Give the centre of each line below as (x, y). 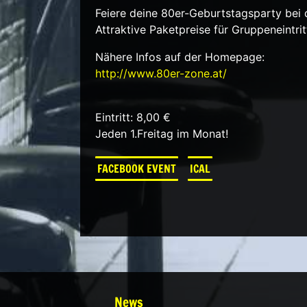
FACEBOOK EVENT (136, 168)
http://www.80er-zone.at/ (161, 73)
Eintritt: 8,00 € (133, 117)
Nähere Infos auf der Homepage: (180, 57)
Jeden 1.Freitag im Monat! (161, 133)
